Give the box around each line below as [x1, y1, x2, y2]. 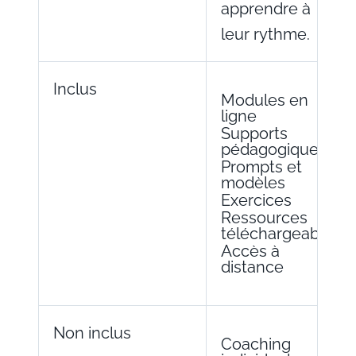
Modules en [221, 90, 308, 110]
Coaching [221, 334, 291, 354]
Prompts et [221, 157, 302, 176]
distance [221, 257, 284, 277]
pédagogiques [221, 139, 327, 159]
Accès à [221, 241, 280, 261]
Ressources [221, 207, 308, 227]
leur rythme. [221, 24, 310, 44]
